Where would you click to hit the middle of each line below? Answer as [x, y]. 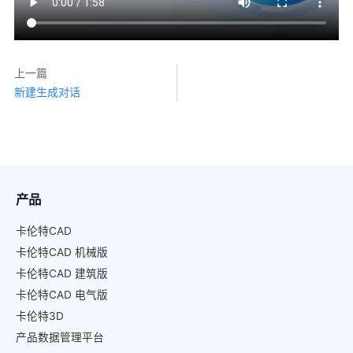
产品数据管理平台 [60, 337]
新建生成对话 [47, 91]
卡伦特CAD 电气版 [62, 294]
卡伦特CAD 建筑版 [62, 273]
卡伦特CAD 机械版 [62, 252]
